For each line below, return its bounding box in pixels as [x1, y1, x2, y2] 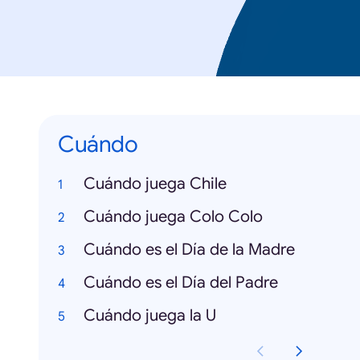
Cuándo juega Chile [84, 174, 227, 194]
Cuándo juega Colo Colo [84, 207, 263, 227]
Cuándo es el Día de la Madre [84, 239, 295, 260]
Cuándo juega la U [84, 305, 216, 326]
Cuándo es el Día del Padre [84, 272, 278, 293]
